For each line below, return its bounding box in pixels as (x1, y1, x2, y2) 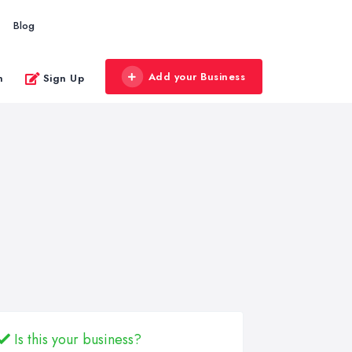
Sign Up (42, 70, 84, 86)
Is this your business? (10, 329, 141, 350)
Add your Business (148, 69, 245, 84)
